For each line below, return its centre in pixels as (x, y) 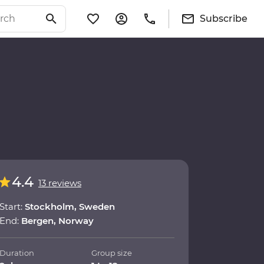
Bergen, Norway (57, 221)
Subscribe (224, 18)
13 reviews (60, 183)
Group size (112, 253)
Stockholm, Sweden (70, 207)
